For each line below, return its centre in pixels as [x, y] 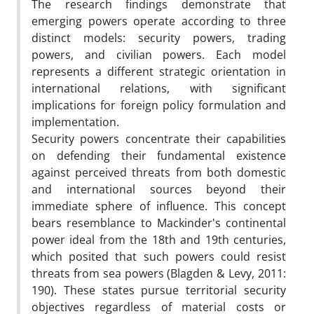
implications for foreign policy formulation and [159, 105]
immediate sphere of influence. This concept [159, 206]
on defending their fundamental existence [159, 155]
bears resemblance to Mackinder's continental [159, 223]
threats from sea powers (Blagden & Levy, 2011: [159, 273]
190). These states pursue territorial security [159, 290]
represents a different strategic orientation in [159, 71]
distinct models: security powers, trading [159, 37]
